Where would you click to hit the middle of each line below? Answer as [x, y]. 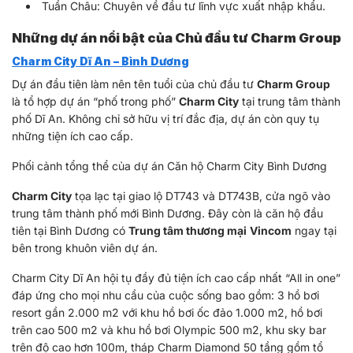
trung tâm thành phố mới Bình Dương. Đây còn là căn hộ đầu [167, 213]
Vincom [271, 230]
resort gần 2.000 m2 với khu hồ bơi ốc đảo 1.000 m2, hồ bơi [167, 312]
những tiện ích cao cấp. [72, 136]
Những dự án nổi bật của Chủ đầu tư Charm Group [176, 37]
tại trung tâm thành [290, 101]
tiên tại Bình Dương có [70, 230]
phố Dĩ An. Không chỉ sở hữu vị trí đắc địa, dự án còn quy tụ [165, 118]
